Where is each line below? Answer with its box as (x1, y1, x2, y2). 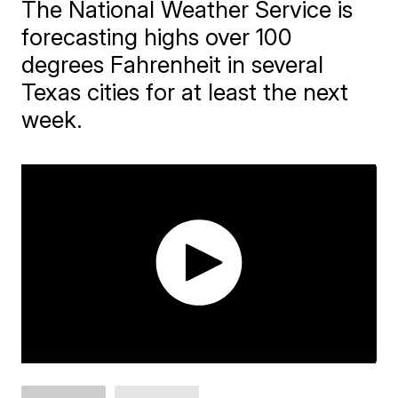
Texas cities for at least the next (21, 78, 349, 106)
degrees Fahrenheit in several (21, 51, 324, 78)
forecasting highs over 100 (21, 23, 293, 51)
